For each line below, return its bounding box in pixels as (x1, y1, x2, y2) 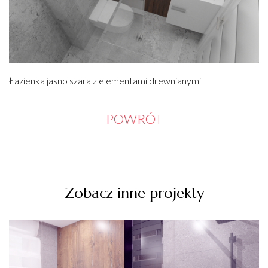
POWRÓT (105, 111, 163, 127)
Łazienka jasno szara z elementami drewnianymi (9, 75, 201, 87)
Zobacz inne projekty (64, 184, 204, 203)
